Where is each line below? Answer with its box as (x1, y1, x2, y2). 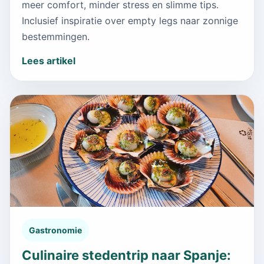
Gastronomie (29, 225, 82, 235)
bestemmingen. (22, 30, 90, 42)
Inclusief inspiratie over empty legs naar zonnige (22, 14, 238, 27)
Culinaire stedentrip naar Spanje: (22, 247, 231, 263)
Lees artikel (22, 54, 75, 67)
